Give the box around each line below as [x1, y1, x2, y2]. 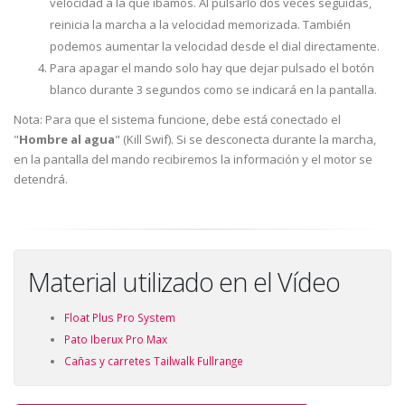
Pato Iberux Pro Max [64, 331, 167, 346]
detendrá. [14, 170, 68, 187]
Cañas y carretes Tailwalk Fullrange [64, 353, 243, 368]
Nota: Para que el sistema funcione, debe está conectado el [14, 110, 341, 127]
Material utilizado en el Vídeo [28, 263, 340, 299]
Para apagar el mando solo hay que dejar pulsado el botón [50, 59, 374, 76]
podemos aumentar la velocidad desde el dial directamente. [50, 37, 382, 54]
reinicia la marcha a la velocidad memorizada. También [50, 15, 351, 33]
